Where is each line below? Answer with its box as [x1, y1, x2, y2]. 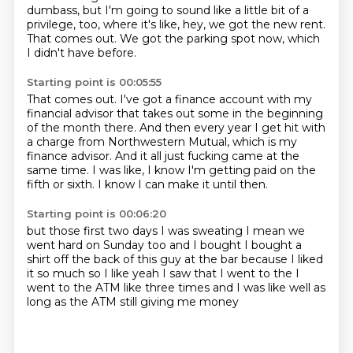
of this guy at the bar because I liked [122, 252, 323, 266]
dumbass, [26, 3, 83, 17]
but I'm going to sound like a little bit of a [82, 3, 309, 17]
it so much [26, 266, 88, 281]
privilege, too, [26, 17, 103, 32]
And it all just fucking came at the [114, 149, 299, 163]
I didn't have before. [26, 46, 136, 60]
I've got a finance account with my [119, 92, 312, 106]
